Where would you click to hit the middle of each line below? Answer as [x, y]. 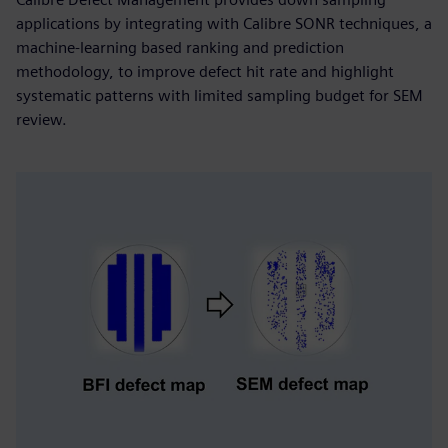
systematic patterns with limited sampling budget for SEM [219, 95]
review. [41, 119]
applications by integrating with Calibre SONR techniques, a [224, 23]
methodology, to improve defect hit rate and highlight [205, 71]
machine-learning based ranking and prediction [180, 47]
